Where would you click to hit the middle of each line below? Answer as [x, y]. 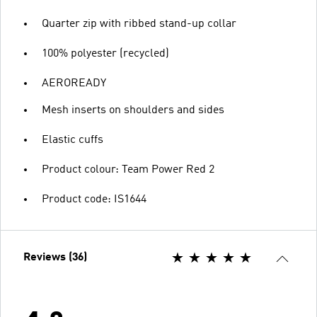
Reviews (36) [55, 257]
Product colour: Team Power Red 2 [128, 169]
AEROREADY [74, 83]
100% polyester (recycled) [105, 53]
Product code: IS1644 [94, 199]
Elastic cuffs [73, 140]
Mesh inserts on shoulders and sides [133, 110]
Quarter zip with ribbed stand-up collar [139, 24]
